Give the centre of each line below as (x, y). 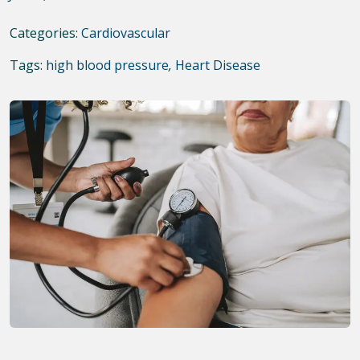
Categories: (45, 33)
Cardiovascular (126, 33)
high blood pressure (107, 65)
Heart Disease (218, 65)
